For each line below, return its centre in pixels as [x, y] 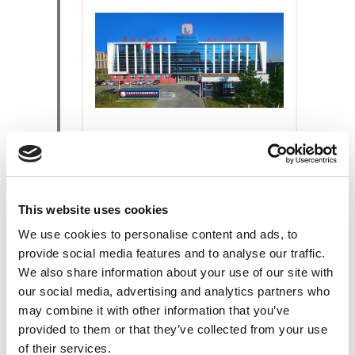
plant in [254, 197]
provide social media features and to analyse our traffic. [172, 253]
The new [120, 180]
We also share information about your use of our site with [176, 272]
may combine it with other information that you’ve [154, 310]
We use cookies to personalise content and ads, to [158, 234]
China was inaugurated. [158, 215]
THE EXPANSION [178, 149]
